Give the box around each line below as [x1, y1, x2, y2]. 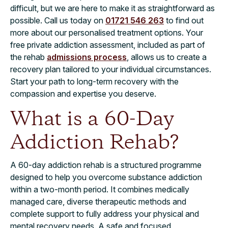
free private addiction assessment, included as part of [10, 39, 205, 50]
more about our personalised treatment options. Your [10, 27, 203, 38]
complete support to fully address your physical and [10, 208, 199, 219]
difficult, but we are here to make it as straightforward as [10, 3, 215, 13]
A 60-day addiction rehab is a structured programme [10, 159, 202, 170]
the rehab [10, 51, 47, 62]
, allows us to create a [127, 51, 207, 62]
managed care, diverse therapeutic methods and [10, 196, 186, 207]
